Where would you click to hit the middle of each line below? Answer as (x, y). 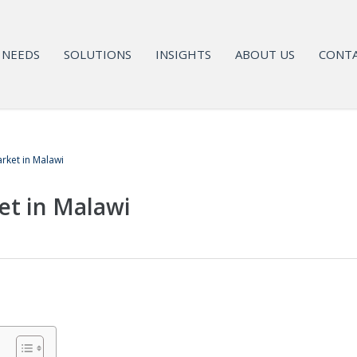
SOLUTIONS (98, 54)
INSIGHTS (183, 54)
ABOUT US (265, 54)
